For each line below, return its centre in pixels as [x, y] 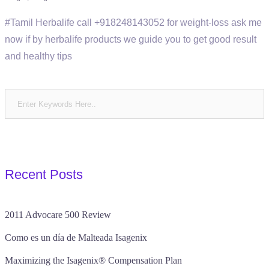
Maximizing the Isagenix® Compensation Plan [93, 260]
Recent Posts [44, 174]
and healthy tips [38, 56]
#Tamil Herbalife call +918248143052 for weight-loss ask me [133, 23]
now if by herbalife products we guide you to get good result [131, 39]
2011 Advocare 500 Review [58, 215]
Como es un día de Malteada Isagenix [76, 237]
